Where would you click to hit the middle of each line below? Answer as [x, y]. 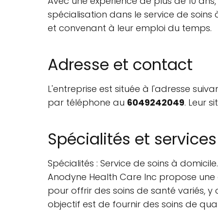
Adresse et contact [120, 64]
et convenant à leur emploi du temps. [130, 28]
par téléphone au [87, 102]
